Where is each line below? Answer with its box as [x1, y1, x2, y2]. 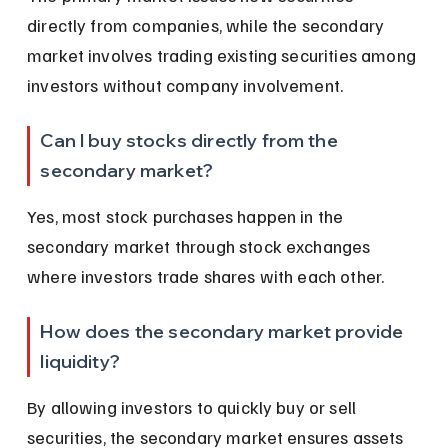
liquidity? [40, 349, 120, 373]
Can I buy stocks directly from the [40, 128, 342, 152]
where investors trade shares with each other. [27, 264, 385, 287]
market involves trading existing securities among [27, 43, 421, 66]
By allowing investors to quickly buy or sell [27, 395, 361, 418]
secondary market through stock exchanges [27, 234, 375, 257]
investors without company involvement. [27, 73, 344, 96]
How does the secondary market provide [40, 319, 408, 343]
